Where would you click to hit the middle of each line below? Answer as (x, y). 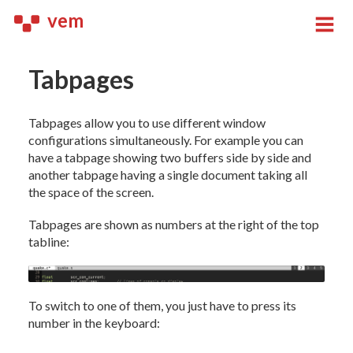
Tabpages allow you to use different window (147, 122)
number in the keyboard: (94, 323)
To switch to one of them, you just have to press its (162, 306)
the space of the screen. (91, 191)
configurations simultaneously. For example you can (165, 139)
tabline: (48, 241)
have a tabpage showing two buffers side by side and (169, 157)
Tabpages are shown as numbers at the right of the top (173, 224)
